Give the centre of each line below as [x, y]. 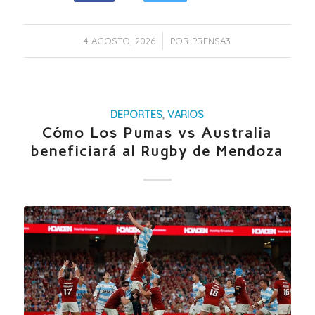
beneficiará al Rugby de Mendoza [157, 152]
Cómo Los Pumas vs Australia [157, 133]
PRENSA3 [212, 41]
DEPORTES [137, 115]
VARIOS [186, 115]
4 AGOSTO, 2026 [120, 41]
